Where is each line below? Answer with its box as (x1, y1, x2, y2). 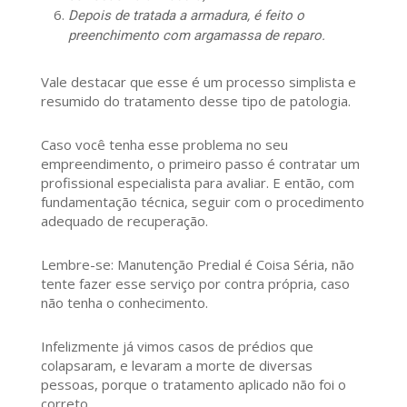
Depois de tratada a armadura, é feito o (67, 7, 304, 25)
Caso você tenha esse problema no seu (40, 135, 288, 154)
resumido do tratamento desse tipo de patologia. (40, 92, 351, 111)
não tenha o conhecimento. (40, 293, 208, 313)
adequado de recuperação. (40, 212, 208, 231)
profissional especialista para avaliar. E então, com (40, 174, 354, 193)
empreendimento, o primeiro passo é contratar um (40, 154, 360, 174)
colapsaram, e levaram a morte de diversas (40, 356, 313, 375)
